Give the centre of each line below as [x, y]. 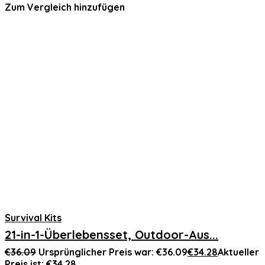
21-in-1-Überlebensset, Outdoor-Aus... [112, 235]
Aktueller [238, 252]
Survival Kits [33, 218]
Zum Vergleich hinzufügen [65, 7]
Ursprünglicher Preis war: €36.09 [113, 252]
